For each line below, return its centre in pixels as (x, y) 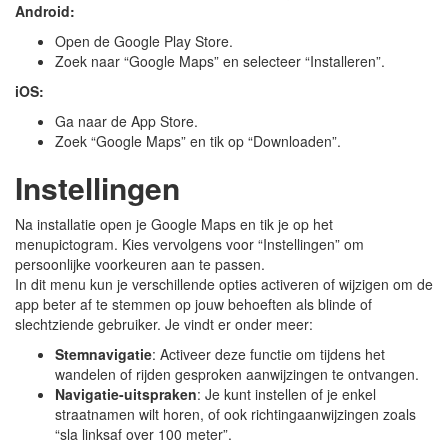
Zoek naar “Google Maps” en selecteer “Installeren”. (220, 61)
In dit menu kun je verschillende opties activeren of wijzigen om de (224, 284)
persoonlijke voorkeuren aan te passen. (140, 264)
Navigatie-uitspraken (126, 394)
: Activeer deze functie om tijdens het (268, 354)
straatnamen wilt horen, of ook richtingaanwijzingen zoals (235, 414)
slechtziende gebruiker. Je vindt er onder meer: (164, 324)
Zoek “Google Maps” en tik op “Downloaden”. (198, 141)
